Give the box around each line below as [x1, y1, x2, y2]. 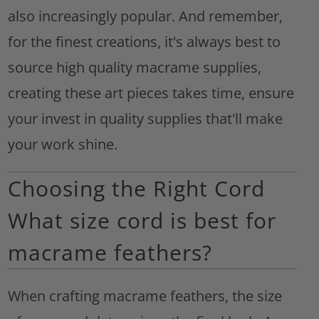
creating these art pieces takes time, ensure [8, 83, 295, 103]
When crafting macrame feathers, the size [8, 286, 283, 306]
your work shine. [8, 135, 118, 155]
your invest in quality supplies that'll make [8, 109, 283, 129]
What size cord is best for [8, 206, 277, 236]
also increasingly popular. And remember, [8, 6, 283, 26]
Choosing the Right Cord [8, 174, 266, 204]
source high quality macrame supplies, [8, 58, 262, 78]
